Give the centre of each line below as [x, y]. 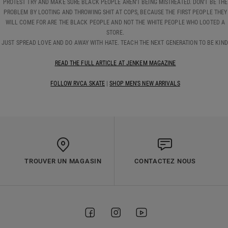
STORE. [115, 32]
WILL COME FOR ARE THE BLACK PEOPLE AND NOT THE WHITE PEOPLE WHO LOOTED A [115, 22]
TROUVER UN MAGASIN [63, 161]
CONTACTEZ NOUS [165, 161]
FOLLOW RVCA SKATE [78, 83]
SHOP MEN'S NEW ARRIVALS [145, 83]
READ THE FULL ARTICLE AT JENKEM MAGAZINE [115, 63]
